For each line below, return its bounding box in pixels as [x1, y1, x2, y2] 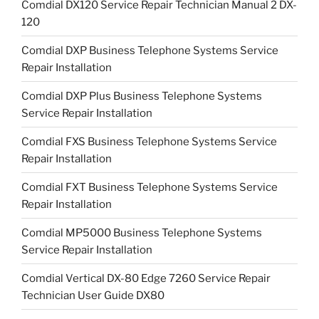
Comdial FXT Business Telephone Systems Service [21, 180, 278, 194]
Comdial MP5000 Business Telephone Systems [21, 226, 262, 239]
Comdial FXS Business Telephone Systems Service [21, 135, 277, 148]
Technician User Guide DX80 [21, 288, 164, 302]
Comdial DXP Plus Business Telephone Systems [21, 89, 262, 103]
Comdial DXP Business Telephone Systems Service [21, 43, 278, 57]
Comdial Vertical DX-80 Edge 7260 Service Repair [21, 271, 271, 285]
